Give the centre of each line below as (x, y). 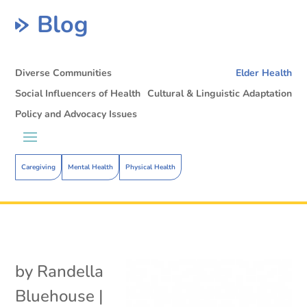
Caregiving (39, 167)
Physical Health (151, 167)
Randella (71, 271)
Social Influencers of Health (78, 93)
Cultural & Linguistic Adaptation (219, 93)
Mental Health (91, 167)
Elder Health (263, 73)
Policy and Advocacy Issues (76, 114)
